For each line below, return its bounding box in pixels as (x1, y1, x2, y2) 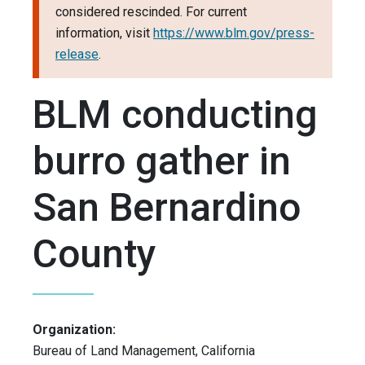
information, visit (55, 25, 153, 42)
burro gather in (33, 138, 291, 185)
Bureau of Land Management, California (33, 343, 255, 359)
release (55, 46, 99, 63)
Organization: (33, 322, 116, 338)
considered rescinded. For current (55, 4, 247, 20)
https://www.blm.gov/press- (153, 25, 314, 42)
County (33, 231, 156, 278)
